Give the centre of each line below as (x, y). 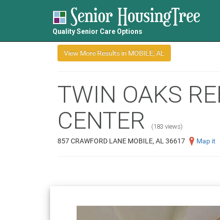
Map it (206, 141)
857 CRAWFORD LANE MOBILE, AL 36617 (121, 141)
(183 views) (167, 126)
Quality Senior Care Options (97, 31)
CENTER (101, 121)
